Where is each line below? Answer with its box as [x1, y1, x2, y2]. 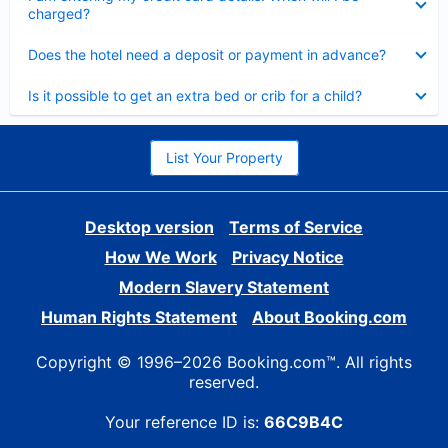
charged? [28, 5, 90, 22]
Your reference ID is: [105, 412, 264, 432]
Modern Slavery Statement [119, 277, 329, 297]
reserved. [189, 372, 259, 392]
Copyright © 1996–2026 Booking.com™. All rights [36, 352, 412, 372]
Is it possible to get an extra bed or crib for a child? [28, 87, 362, 104]
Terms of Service [229, 217, 363, 237]
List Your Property [165, 149, 283, 166]
